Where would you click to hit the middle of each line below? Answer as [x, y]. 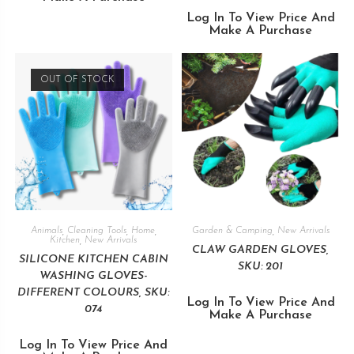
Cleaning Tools [96, 231]
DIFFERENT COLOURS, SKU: [94, 293]
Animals [46, 231]
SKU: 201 [261, 267]
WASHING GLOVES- [94, 277]
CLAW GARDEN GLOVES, [261, 250]
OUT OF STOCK [77, 80]
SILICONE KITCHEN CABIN [93, 260]
